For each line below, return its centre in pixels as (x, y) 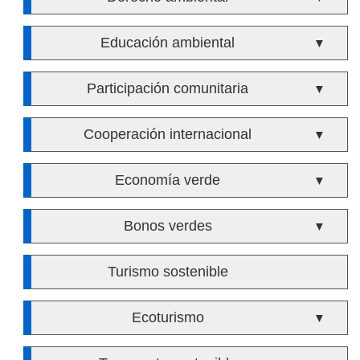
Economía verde (168, 180)
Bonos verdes (168, 226)
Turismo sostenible (168, 272)
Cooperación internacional (168, 134)
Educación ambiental (168, 43)
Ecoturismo (168, 317)
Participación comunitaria (168, 88)
